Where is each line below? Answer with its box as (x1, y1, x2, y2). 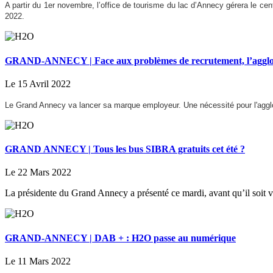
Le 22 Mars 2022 (5, 167, 71, 178)
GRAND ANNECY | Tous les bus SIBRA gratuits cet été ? (5, 144, 245, 155)
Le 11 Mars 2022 (5, 255, 71, 266)
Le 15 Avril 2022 (5, 78, 71, 89)
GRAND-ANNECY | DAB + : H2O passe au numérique (5, 232, 236, 243)
